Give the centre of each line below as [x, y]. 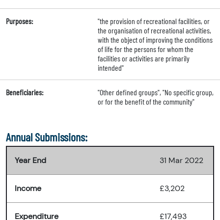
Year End [30, 161]
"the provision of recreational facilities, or [153, 21]
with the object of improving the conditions [155, 40]
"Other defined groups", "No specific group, [155, 92]
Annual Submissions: [47, 137]
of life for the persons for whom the [145, 49]
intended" [110, 68]
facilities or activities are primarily [143, 58]
